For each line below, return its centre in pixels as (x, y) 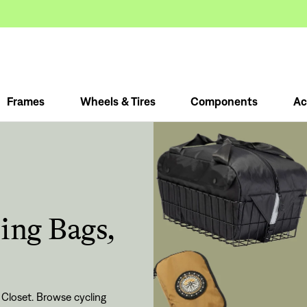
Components (224, 101)
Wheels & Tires (118, 101)
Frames (26, 101)
